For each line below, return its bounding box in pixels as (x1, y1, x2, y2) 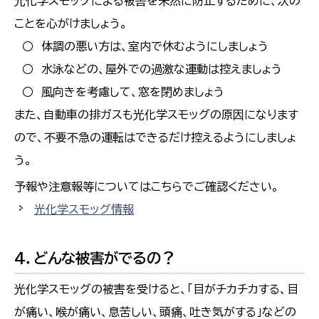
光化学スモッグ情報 (34, 204, 134, 216)
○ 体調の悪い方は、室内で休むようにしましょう (14, 41, 268, 53)
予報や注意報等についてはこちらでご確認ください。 (14, 181, 279, 193)
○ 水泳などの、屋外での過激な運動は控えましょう (14, 63, 282, 75)
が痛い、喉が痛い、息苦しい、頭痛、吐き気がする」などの (14, 305, 296, 318)
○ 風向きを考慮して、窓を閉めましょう (14, 86, 224, 98)
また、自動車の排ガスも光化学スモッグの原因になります (14, 109, 298, 121)
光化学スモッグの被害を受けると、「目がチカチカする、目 (14, 283, 298, 295)
